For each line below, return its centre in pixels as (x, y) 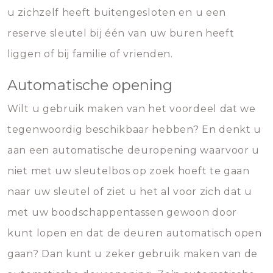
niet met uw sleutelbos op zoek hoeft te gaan (129, 171)
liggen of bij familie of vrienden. (90, 54)
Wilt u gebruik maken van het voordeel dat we (132, 109)
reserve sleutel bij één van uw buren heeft (121, 33)
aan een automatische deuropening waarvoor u (134, 150)
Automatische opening (90, 85)
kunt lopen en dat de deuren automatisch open (135, 233)
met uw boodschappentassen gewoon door (122, 212)
